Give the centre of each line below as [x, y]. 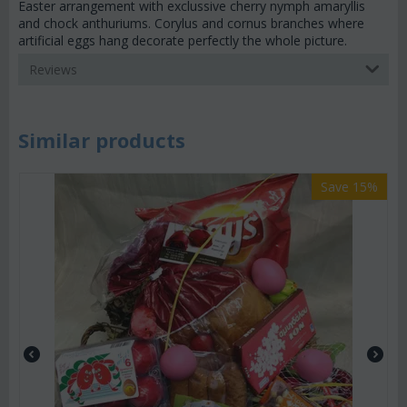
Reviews [53, 69]
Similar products [102, 140]
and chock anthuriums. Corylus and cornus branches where [191, 23]
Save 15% [349, 187]
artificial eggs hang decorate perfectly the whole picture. [183, 40]
